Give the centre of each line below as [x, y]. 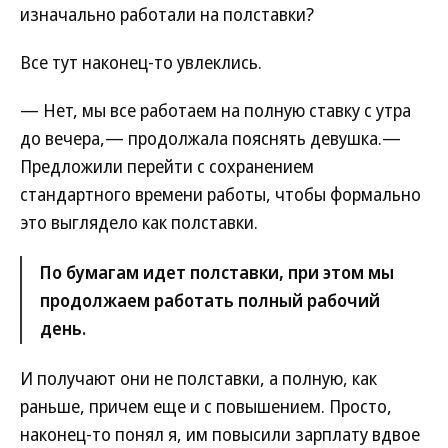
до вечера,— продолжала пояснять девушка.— [210, 138]
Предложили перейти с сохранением [167, 166]
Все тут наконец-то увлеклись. [141, 62]
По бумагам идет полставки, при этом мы [217, 272]
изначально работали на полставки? [167, 14]
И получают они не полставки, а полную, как [198, 378]
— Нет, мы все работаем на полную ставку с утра [215, 110]
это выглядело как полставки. [139, 222]
